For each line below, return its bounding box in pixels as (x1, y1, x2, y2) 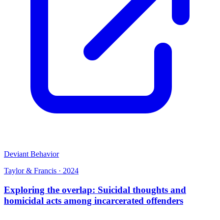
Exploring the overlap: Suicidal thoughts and (4, 184, 186, 195)
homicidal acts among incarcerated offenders (4, 195, 183, 206)
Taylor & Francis (4, 166, 56, 175)
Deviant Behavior (4, 150, 59, 159)
